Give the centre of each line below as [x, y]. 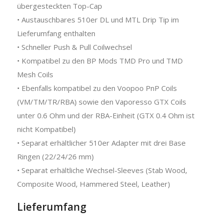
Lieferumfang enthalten [56, 33]
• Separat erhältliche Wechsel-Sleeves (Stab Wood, [102, 170]
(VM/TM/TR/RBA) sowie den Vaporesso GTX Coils [102, 101]
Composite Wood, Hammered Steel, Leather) [94, 184]
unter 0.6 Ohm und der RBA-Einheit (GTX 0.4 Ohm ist [106, 115]
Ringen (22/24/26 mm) [55, 156]
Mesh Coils [35, 74]
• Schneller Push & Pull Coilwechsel [75, 47]
